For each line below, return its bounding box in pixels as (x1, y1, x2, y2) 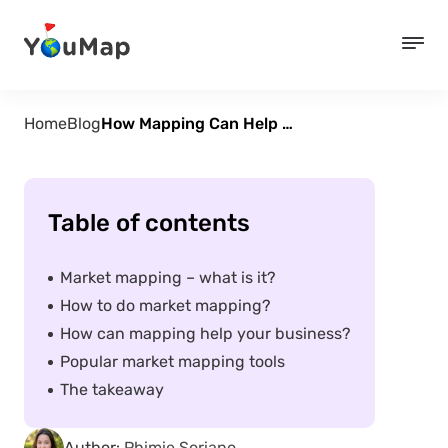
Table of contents (48, 209, 250, 237)
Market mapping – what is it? (60, 268, 276, 287)
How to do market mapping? (60, 296, 271, 315)
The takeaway (60, 380, 164, 399)
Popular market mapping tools (60, 352, 285, 371)
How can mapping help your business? (60, 324, 351, 343)
